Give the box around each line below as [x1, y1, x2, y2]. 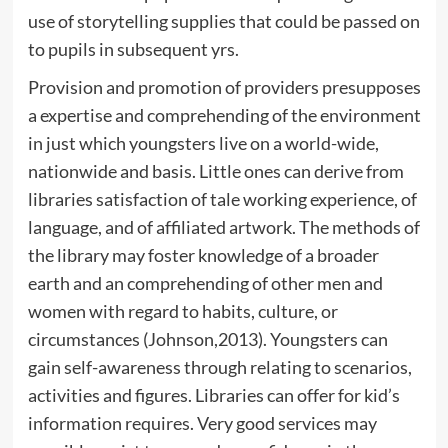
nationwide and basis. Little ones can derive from [27, 159, 404, 182]
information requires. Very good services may [27, 411, 377, 434]
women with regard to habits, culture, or [27, 299, 338, 322]
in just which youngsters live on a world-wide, [27, 131, 379, 154]
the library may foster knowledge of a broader [27, 243, 379, 266]
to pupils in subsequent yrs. [27, 37, 239, 60]
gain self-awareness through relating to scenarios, [27, 355, 412, 378]
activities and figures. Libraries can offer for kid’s [27, 383, 400, 406]
